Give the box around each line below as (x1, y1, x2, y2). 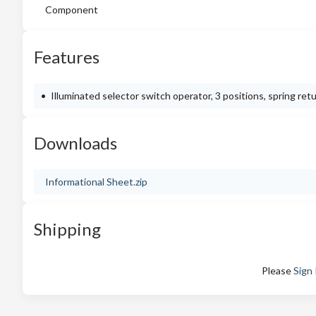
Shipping (34, 219, 101, 239)
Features (34, 47, 99, 67)
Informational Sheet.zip (45, 176, 147, 188)
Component (45, 4, 98, 16)
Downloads (34, 133, 117, 153)
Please (262, 265, 293, 276)
